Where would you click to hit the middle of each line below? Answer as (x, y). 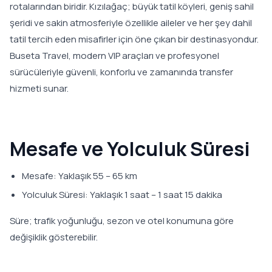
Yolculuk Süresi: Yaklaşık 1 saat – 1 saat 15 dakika (122, 195)
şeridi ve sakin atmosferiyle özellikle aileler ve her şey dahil (131, 23)
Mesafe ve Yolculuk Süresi (130, 149)
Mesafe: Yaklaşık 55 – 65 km (80, 176)
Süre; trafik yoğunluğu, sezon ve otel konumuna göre (122, 221)
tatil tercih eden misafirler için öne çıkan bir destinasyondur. (134, 39)
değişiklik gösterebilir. (54, 237)
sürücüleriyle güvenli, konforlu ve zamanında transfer (121, 72)
